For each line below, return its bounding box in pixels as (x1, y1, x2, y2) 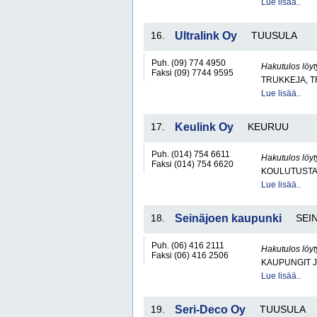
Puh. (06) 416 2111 (151, 241, 224, 250)
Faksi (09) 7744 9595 (151, 68, 234, 78)
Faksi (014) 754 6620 (151, 159, 234, 169)
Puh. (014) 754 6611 (151, 149, 230, 159)
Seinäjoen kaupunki (175, 212, 282, 224)
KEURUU (248, 121, 289, 132)
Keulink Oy (175, 121, 234, 133)
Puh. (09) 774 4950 (151, 58, 226, 68)
